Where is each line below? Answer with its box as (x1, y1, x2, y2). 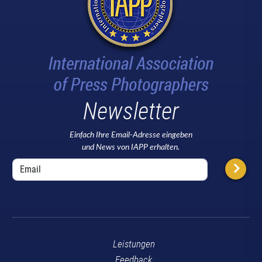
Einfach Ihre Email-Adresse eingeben (69, 130, 192, 139)
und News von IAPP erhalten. (82, 143, 180, 151)
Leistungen (112, 237, 155, 250)
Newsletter (82, 97, 179, 125)
